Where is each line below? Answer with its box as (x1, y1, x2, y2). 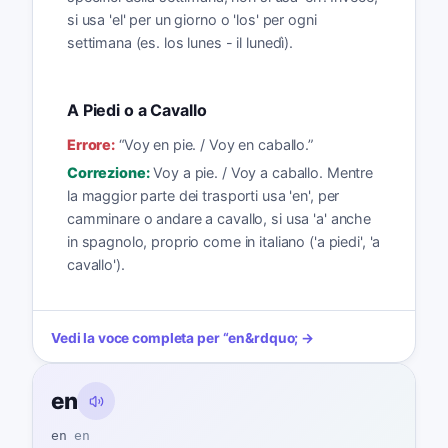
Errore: (66, 135, 116, 153)
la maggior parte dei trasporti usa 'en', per (66, 187, 340, 205)
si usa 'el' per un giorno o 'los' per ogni (66, 11, 317, 29)
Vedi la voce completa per (50, 329, 220, 346)
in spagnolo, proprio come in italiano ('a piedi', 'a (66, 233, 381, 251)
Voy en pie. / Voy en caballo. (123, 135, 309, 153)
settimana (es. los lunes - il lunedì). (66, 34, 294, 52)
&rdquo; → (245, 329, 315, 346)
